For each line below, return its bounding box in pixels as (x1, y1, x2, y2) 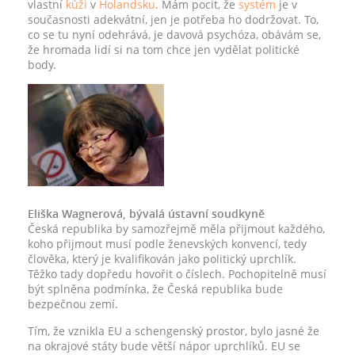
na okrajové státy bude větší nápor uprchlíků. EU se (28, 338, 300, 353)
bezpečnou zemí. (28, 296, 118, 311)
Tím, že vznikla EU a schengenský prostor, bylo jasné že (28, 323, 319, 338)
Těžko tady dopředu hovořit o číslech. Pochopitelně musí (28, 266, 326, 281)
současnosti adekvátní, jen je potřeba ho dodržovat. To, (28, 12, 319, 27)
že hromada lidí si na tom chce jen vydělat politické (28, 42, 300, 57)
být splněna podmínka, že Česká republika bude (28, 281, 283, 296)
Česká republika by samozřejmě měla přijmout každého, (28, 221, 325, 236)
